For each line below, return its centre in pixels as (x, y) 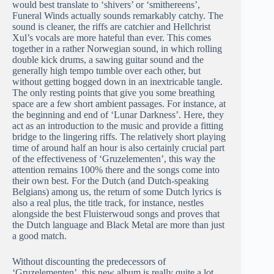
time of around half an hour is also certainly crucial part (118, 148)
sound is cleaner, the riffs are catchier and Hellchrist (111, 27)
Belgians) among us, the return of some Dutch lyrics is (117, 192)
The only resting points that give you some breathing (113, 93)
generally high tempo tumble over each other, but (106, 71)
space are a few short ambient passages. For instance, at (119, 104)
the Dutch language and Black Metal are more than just (118, 225)
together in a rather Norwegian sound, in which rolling (117, 49)
